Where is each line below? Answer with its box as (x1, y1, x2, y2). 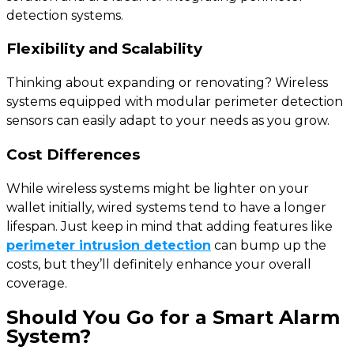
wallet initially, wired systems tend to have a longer (6, 199, 326, 215)
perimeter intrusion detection (6, 237, 211, 253)
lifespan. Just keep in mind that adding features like (6, 218, 333, 234)
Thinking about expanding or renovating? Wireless (6, 75, 328, 91)
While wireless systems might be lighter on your (6, 180, 309, 196)
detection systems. (6, 7, 123, 23)
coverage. (6, 275, 67, 291)
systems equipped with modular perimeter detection (6, 94, 343, 110)
